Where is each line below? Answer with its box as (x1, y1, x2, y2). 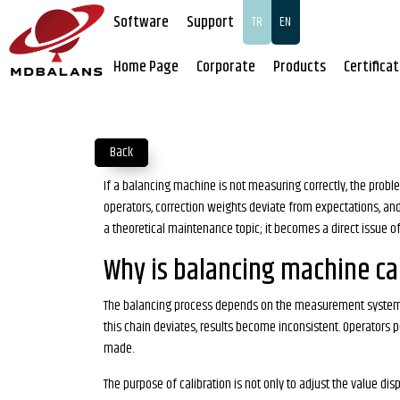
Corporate (196, 55, 255, 79)
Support (186, 11, 234, 34)
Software (112, 11, 169, 34)
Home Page (112, 55, 179, 79)
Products (272, 55, 326, 79)
